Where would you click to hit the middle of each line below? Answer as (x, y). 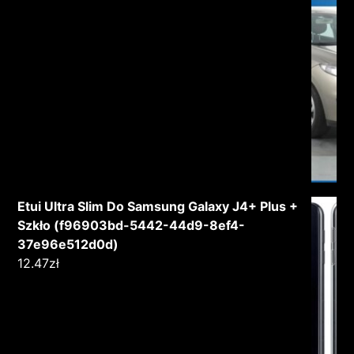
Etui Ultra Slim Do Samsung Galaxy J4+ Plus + (158, 206)
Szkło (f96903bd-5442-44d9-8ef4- (132, 225)
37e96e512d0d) (68, 244)
